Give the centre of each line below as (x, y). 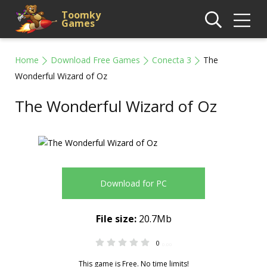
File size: (116, 219)
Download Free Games (95, 60)
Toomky (81, 15)
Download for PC (133, 183)
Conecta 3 (172, 60)
